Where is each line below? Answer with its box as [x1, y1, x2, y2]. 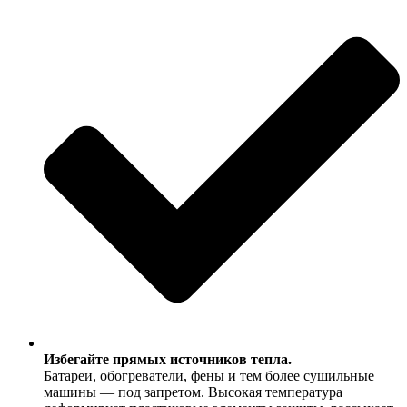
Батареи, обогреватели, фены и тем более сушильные [44, 368, 374, 384]
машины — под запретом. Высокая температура [44, 384, 342, 401]
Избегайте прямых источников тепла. [44, 352, 292, 368]
